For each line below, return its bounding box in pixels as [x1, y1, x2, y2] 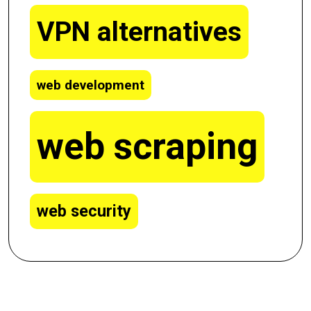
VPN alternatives [37, 16, 242, 48]
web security [37, 201, 131, 221]
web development [37, 77, 144, 93]
